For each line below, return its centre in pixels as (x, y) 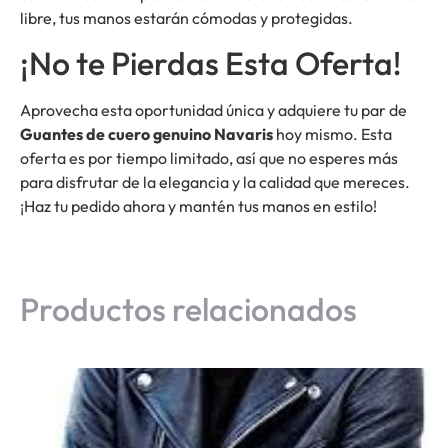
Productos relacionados (188, 309)
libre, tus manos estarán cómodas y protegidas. (186, 17)
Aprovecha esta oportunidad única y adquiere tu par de (213, 110)
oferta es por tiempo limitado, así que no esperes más (209, 158)
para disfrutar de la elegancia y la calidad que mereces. (215, 182)
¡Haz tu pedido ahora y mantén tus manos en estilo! (198, 206)
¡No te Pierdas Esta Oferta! (210, 63)
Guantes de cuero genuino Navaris (146, 134)
